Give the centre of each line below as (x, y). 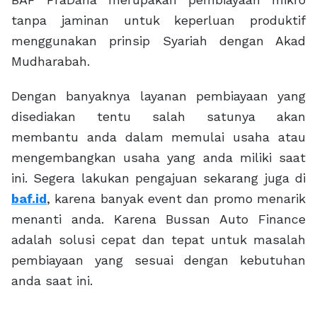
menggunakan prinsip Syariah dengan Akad (158, 41)
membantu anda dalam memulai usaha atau (158, 137)
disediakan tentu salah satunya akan (158, 117)
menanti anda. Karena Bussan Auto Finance (158, 219)
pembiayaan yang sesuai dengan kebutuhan (158, 260)
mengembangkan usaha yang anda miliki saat (158, 158)
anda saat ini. (52, 281)
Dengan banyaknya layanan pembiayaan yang (158, 96)
